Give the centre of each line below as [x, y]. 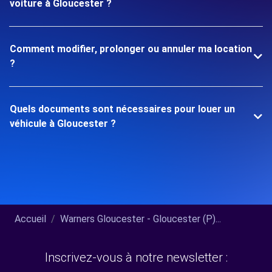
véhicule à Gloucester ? [63, 123]
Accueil [30, 219]
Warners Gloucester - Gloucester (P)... [141, 219]
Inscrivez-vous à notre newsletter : [136, 257]
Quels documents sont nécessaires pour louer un [122, 109]
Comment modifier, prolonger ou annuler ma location [131, 49]
